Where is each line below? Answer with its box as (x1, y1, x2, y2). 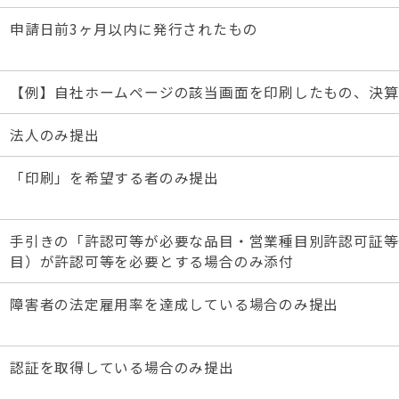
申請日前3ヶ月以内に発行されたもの (10, 19, 258, 39)
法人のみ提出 (10, 125, 100, 145)
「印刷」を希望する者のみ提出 (10, 167, 219, 188)
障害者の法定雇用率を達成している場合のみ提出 (10, 294, 339, 314)
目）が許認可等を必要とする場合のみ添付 (10, 251, 294, 272)
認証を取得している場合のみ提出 (10, 357, 234, 378)
